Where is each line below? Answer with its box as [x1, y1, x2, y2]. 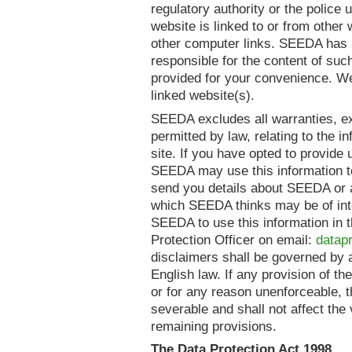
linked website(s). [151, 87, 255, 104]
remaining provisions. [151, 317, 277, 334]
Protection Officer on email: [151, 231, 316, 247]
